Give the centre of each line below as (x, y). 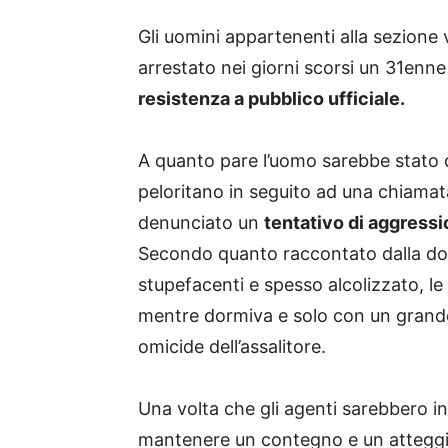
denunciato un (201, 223)
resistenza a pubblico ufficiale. (271, 99)
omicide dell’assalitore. (232, 347)
